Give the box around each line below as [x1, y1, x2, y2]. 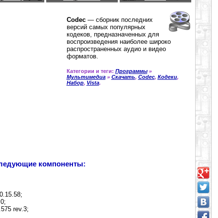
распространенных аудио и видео [66, 45, 166, 53]
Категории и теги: [66, 68, 115, 74]
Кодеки [157, 73, 177, 80]
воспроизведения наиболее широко [66, 37, 171, 45]
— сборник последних [85, 16, 153, 23]
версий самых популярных [66, 23, 145, 31]
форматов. [66, 52, 98, 60]
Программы [115, 68, 147, 74]
